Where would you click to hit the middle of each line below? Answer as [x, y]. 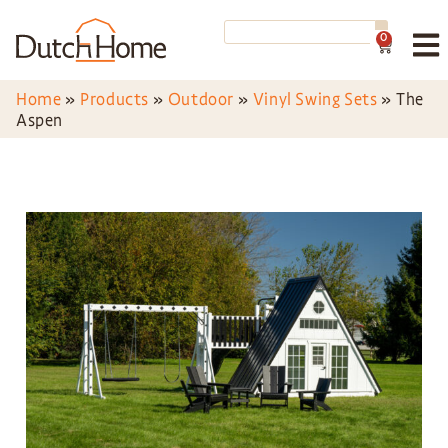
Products [115, 99]
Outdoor [201, 99]
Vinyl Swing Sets [315, 99]
